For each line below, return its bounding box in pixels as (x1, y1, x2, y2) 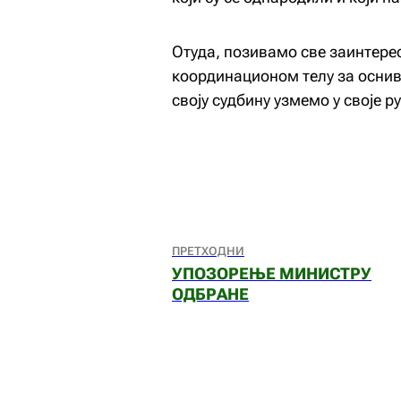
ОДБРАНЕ (172, 285, 249, 303)
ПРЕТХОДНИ (172, 244, 244, 258)
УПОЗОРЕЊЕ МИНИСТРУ (172, 264, 371, 283)
